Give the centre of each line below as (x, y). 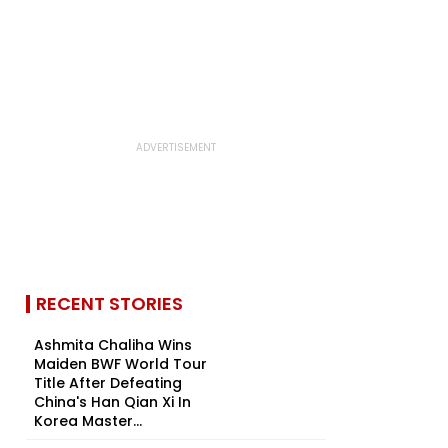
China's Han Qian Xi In (112, 402)
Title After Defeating (108, 383)
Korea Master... (88, 421)
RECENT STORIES (109, 303)
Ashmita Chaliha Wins (113, 345)
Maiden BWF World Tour (120, 364)
